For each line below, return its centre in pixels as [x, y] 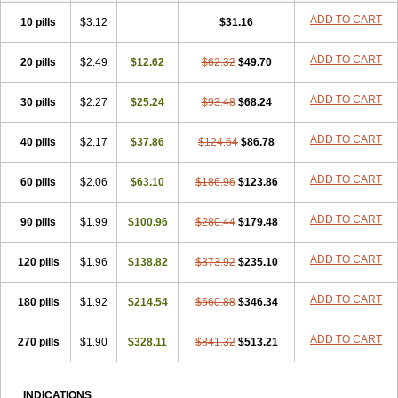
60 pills [38, 182]
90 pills [38, 222]
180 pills [38, 302]
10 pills [38, 22]
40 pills [38, 142]
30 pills [38, 102]
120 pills [38, 262]
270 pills [38, 342]
